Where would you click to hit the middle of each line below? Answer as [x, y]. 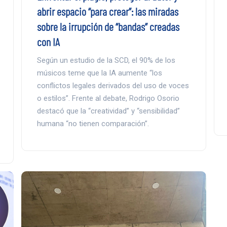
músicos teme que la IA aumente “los [99, 73]
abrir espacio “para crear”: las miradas [107, 11]
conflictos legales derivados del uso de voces [113, 85]
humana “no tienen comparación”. [93, 123]
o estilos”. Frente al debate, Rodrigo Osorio [108, 98]
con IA [48, 41]
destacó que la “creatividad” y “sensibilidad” [108, 111]
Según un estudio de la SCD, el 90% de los [106, 60]
